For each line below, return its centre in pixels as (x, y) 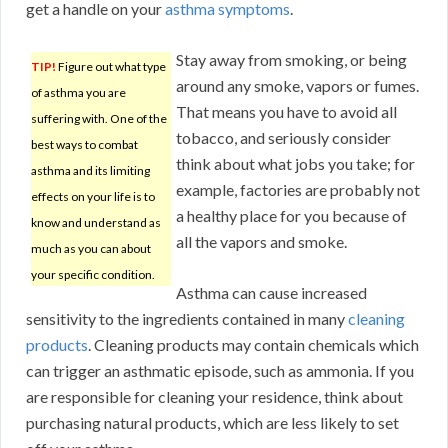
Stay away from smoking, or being (291, 60)
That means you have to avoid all (286, 112)
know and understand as (96, 223)
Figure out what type (111, 67)
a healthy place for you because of (291, 216)
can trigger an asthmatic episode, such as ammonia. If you (220, 371)
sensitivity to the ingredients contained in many (187, 319)
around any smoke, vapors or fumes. (297, 86)
